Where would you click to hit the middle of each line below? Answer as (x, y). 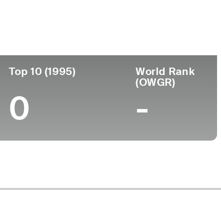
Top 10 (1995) (42, 72)
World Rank (165, 72)
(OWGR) (155, 82)
